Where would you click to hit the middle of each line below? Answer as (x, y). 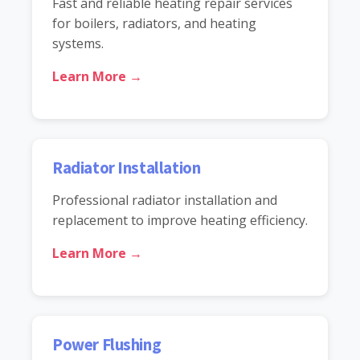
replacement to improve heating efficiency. (180, 220)
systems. (78, 43)
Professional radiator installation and (165, 200)
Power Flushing (107, 344)
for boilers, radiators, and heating (154, 23)
